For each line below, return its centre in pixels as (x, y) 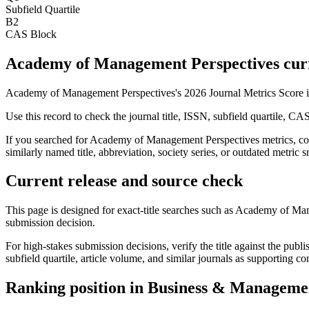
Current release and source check (124, 181)
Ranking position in (77, 288)
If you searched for (48, 139)
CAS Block (31, 34)
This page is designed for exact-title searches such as (120, 210)
